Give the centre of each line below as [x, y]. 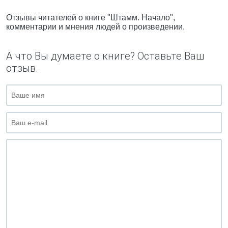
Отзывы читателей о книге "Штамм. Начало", [91, 18]
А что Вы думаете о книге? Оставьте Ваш [105, 56]
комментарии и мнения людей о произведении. [95, 27]
